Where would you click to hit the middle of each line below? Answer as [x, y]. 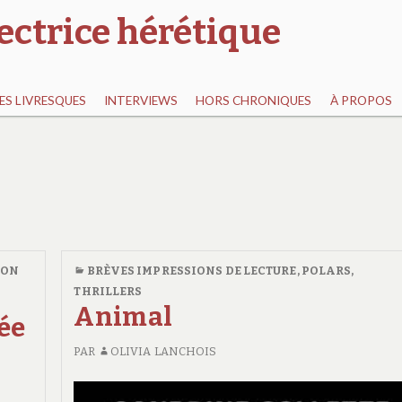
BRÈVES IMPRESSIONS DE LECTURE [192, 270]
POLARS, [328, 270]
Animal [123, 317]
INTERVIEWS [141, 101]
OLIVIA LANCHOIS [163, 351]
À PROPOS [361, 101]
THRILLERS [108, 291]
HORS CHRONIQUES [254, 101]
